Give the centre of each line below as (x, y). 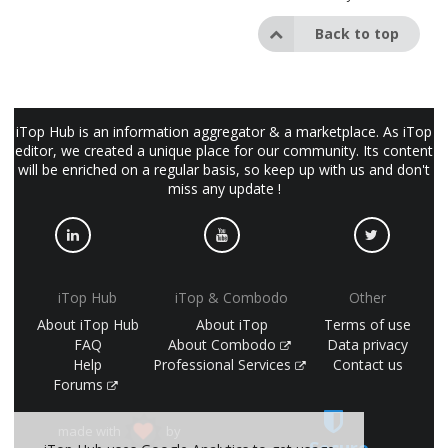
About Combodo (223, 344)
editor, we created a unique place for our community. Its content (224, 151)
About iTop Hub (87, 324)
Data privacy (368, 344)
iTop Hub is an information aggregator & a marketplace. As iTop (224, 132)
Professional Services (223, 364)
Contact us (367, 364)
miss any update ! (224, 189)
